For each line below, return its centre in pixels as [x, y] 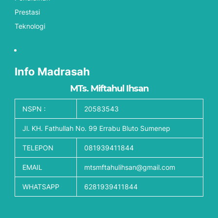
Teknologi [30, 26]
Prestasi [27, 12]
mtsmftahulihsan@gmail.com [130, 167]
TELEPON [38, 147]
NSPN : [34, 109]
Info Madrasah [52, 71]
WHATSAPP [41, 186]
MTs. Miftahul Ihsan [109, 88]
